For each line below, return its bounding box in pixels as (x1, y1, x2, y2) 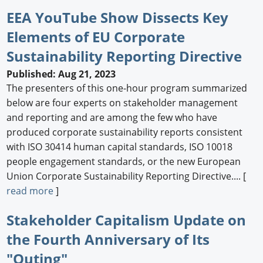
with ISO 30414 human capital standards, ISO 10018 (6, 140, 233, 154)
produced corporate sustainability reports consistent (6, 126, 243, 139)
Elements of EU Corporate (6, 27, 186, 47)
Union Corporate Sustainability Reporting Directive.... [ (6, 170, 247, 183)
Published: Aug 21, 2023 (6, 68, 116, 81)
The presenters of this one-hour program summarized (6, 82, 248, 95)
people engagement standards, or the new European (6, 155, 241, 168)
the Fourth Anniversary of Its (6, 230, 210, 249)
